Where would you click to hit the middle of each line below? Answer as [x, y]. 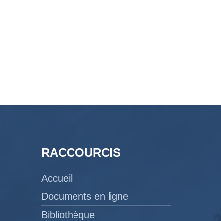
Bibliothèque [68, 214]
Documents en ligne [85, 196]
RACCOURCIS [81, 152]
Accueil [57, 178]
